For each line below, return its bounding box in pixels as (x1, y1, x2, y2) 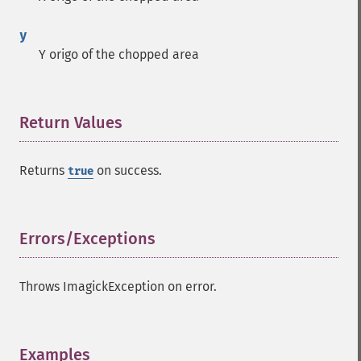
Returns (19, 163, 68, 178)
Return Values (19, 113, 122, 132)
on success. (93, 163, 162, 178)
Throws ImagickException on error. (19, 279, 217, 294)
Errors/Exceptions (19, 229, 156, 248)
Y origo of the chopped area (39, 47, 199, 62)
